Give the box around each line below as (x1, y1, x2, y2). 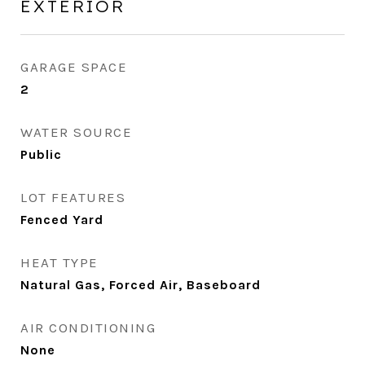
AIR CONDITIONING (20, 319, 156, 336)
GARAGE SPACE (20, 59, 127, 75)
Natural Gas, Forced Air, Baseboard (20, 277, 261, 292)
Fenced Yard (20, 212, 103, 227)
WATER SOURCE (20, 124, 132, 140)
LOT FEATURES (20, 189, 125, 205)
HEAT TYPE (20, 254, 99, 270)
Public (20, 147, 62, 162)
